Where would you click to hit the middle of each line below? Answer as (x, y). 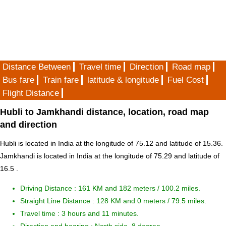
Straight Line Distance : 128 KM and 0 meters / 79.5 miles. (113, 201)
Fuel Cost (186, 80)
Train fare (61, 80)
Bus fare (18, 80)
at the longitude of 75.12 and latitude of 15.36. (148, 144)
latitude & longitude (123, 80)
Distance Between (37, 67)
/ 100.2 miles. (179, 188)
